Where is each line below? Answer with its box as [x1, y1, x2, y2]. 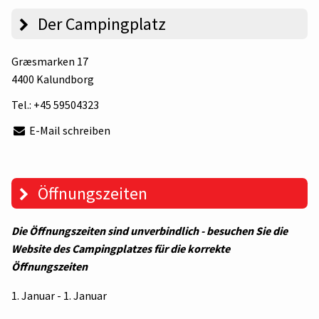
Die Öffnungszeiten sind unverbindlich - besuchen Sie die [11, 224, 288, 239]
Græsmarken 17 [11, 53, 88, 68]
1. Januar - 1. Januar [11, 288, 107, 303]
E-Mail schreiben [27, 123, 111, 138]
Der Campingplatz [33, 12, 166, 35]
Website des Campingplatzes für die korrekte [11, 241, 230, 256]
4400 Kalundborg [11, 71, 94, 86]
